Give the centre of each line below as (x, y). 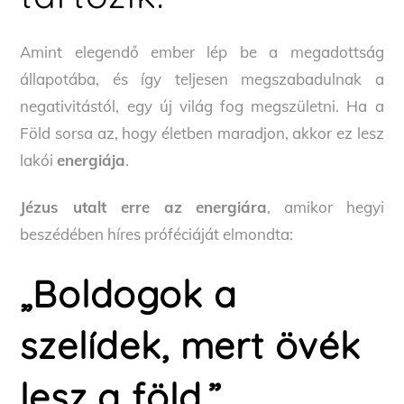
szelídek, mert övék (190, 344)
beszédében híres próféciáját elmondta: (157, 234)
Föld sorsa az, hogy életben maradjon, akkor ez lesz (202, 133)
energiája (92, 160)
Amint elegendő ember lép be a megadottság (202, 51)
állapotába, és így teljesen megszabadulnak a (202, 78)
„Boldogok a (129, 293)
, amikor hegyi (326, 207)
